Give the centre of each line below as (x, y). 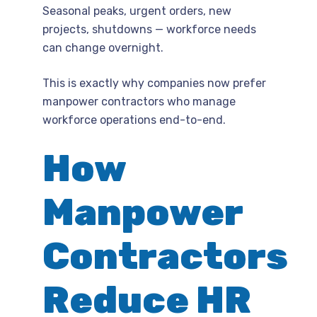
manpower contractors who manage (139, 101)
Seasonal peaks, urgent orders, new (137, 11)
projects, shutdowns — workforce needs (149, 29)
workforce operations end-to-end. (134, 120)
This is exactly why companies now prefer (154, 83)
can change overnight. (103, 47)
